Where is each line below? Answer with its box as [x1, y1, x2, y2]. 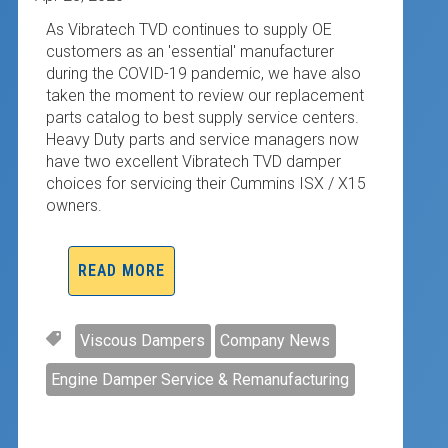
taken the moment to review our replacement [45, 85, 364, 105]
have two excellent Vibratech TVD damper [45, 151, 341, 171]
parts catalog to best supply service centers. [45, 107, 363, 127]
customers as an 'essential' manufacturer [45, 41, 334, 61]
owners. [45, 195, 102, 215]
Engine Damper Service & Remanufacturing [51, 369, 350, 389]
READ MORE [78, 260, 166, 280]
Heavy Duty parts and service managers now [45, 129, 359, 149]
